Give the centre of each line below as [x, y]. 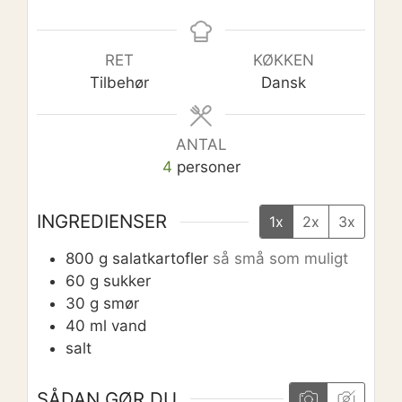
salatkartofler [160, 259]
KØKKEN [283, 60]
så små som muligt [280, 259]
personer [208, 166]
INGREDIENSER [102, 222]
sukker [127, 281]
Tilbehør [119, 82]
